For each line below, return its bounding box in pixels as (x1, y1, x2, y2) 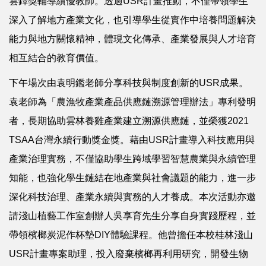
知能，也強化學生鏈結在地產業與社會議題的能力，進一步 (9, 172, 256, 183)
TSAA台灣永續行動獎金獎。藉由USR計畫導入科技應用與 (9, 134, 255, 145)
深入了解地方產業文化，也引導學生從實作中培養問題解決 (9, 14, 256, 25)
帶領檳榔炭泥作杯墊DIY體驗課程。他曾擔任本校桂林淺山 (9, 229, 253, 240)
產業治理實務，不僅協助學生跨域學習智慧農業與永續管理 (9, 153, 256, 164)
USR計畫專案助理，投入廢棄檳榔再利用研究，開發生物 (9, 248, 248, 259)
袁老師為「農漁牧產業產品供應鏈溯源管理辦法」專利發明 (9, 96, 256, 107)
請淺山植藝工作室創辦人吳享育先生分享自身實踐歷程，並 (9, 210, 256, 221)
